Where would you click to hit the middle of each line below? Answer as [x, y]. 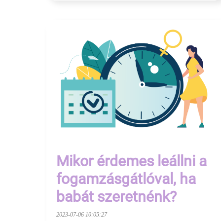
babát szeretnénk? [116, 197]
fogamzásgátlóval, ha [126, 179]
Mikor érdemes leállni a [131, 161]
